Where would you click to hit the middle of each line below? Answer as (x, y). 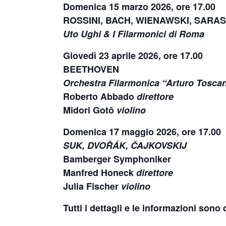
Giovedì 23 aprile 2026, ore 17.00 (133, 55)
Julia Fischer (92, 186)
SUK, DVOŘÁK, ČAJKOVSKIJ (125, 145)
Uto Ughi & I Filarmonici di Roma (134, 34)
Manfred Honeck (100, 173)
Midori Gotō (90, 110)
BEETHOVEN (91, 69)
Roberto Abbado (100, 96)
